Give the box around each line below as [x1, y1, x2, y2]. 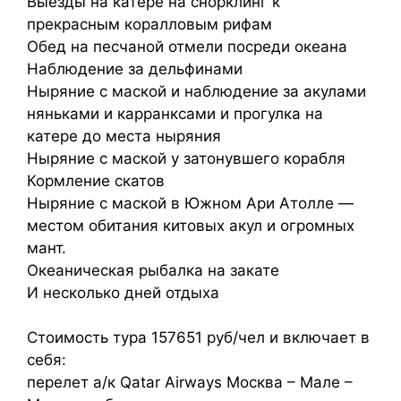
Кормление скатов [27, 171, 165, 190]
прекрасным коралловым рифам [27, 14, 272, 33]
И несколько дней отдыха [27, 283, 219, 302]
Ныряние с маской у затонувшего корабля [27, 149, 346, 167]
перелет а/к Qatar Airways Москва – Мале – [27, 373, 353, 392]
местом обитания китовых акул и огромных [27, 216, 354, 235]
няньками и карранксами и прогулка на [27, 104, 323, 123]
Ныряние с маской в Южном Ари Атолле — [27, 193, 354, 212]
